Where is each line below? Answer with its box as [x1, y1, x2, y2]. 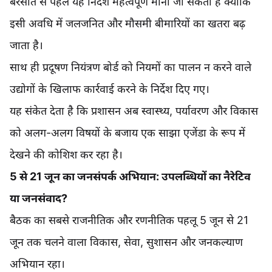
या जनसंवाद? [10, 192, 67, 205]
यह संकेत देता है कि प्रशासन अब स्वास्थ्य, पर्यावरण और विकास [10, 104, 258, 118]
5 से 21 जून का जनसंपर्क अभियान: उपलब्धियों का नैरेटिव [10, 170, 251, 183]
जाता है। [10, 39, 43, 52]
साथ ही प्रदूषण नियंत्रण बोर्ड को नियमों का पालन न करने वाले [10, 61, 251, 74]
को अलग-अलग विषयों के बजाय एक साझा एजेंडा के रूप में [10, 126, 245, 140]
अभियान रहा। [10, 257, 65, 271]
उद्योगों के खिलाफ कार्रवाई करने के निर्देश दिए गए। [10, 83, 209, 96]
